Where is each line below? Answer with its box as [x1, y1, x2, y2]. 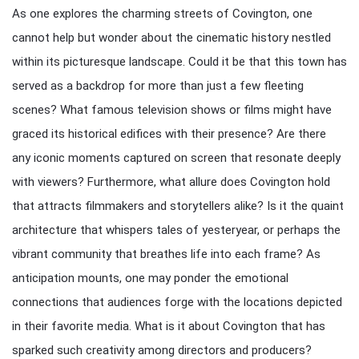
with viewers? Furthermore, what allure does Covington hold [12, 175, 330, 189]
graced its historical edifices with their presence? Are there [12, 127, 326, 141]
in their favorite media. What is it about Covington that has [12, 319, 325, 333]
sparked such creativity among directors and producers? [12, 343, 312, 357]
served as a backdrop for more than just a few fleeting [12, 79, 304, 93]
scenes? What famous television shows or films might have [12, 103, 332, 117]
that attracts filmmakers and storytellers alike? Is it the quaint [12, 199, 344, 213]
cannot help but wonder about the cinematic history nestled [12, 30, 331, 45]
